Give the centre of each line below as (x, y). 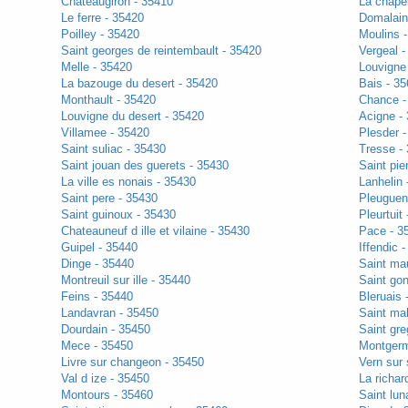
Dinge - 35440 (97, 264)
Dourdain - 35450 (105, 330)
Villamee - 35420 (105, 133)
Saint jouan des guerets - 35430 (144, 166)
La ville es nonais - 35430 (128, 182)
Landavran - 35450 (109, 313)
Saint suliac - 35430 (113, 149)
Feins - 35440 (97, 297)
